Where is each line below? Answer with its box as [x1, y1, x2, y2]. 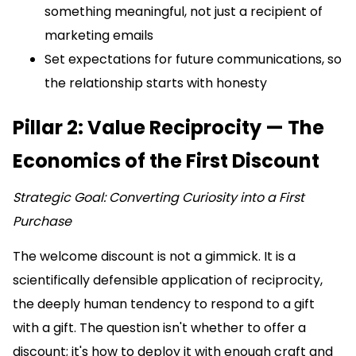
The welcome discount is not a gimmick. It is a [13, 247, 296, 266]
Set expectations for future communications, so [44, 50, 342, 69]
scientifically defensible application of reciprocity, [13, 271, 323, 290]
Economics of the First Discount [13, 148, 319, 175]
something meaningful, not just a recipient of [44, 2, 323, 21]
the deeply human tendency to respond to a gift [13, 295, 315, 314]
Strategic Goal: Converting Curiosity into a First [13, 188, 304, 207]
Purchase [13, 212, 72, 231]
